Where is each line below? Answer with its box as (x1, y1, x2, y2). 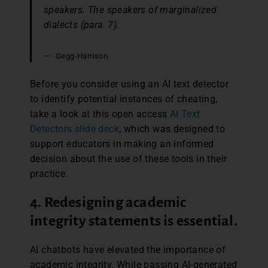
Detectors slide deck (30, 123, 119, 135)
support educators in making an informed (30, 138, 214, 150)
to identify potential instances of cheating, (30, 93, 218, 105)
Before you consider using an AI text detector (30, 78, 229, 90)
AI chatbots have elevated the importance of (30, 243, 226, 255)
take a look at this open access (30, 108, 170, 120)
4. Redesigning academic (30, 194, 187, 210)
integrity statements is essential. (30, 212, 237, 229)
